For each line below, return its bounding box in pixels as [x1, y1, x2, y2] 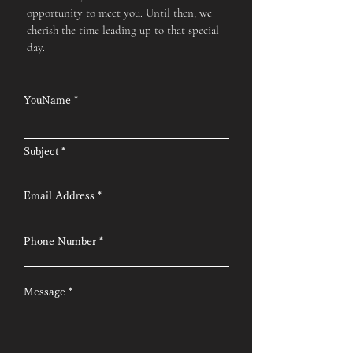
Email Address [24, 191, 95, 201]
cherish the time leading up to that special [27, 23, 219, 37]
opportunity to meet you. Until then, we [27, 6, 212, 20]
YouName [24, 95, 71, 106]
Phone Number [24, 236, 96, 247]
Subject [24, 147, 58, 157]
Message [24, 287, 65, 297]
